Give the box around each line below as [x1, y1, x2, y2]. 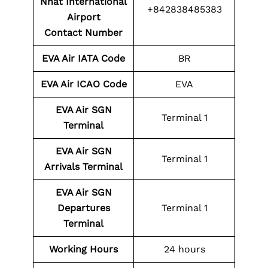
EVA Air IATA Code [42, 53, 125, 64]
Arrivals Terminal [44, 161, 123, 172]
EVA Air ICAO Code [40, 78, 127, 90]
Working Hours [49, 243, 118, 255]
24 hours [163, 243, 205, 255]
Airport [66, 11, 100, 23]
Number [85, 27, 123, 38]
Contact [44, 27, 82, 38]
